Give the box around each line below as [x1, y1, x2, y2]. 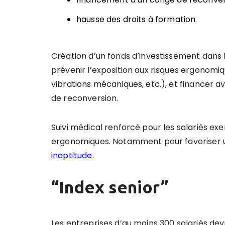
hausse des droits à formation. [76, 14, 197, 26]
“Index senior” [51, 177, 169, 197]
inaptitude [51, 150, 92, 162]
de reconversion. [51, 92, 119, 104]
